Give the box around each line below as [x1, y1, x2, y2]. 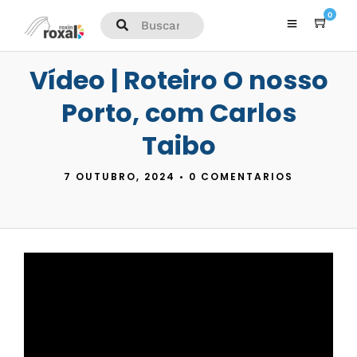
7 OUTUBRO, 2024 [64, 170, 175, 183]
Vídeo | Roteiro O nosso [29, 62, 328, 98]
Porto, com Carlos [61, 95, 296, 131]
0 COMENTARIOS [189, 170, 293, 183]
